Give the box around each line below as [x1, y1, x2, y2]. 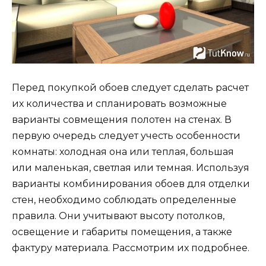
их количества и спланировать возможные [12, 98, 227, 110]
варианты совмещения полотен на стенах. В [12, 114, 232, 126]
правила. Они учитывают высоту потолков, [12, 210, 224, 222]
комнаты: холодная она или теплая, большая [12, 146, 234, 158]
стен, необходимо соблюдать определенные [12, 194, 236, 206]
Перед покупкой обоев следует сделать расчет [12, 82, 249, 94]
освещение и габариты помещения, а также [12, 226, 232, 238]
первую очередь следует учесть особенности [12, 130, 240, 142]
